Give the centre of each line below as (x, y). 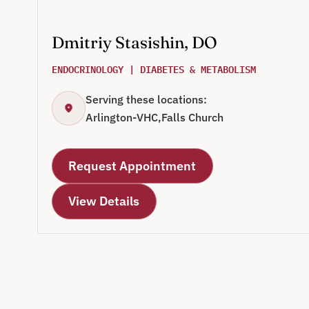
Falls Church (192, 118)
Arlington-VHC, (123, 118)
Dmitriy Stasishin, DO (134, 43)
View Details (104, 201)
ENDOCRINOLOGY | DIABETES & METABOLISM (153, 69)
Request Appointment (132, 166)
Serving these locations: (146, 100)
